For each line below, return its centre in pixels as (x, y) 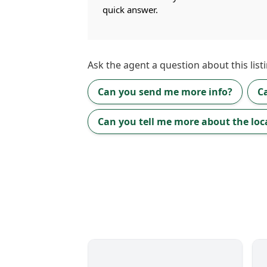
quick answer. (130, 10)
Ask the (105, 65)
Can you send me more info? (165, 92)
